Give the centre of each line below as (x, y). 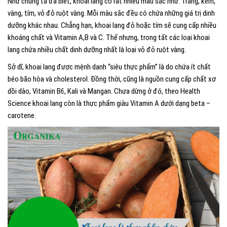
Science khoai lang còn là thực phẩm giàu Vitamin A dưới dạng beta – (109, 103)
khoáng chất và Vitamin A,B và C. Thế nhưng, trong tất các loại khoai (109, 37)
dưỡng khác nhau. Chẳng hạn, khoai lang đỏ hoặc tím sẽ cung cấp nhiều (112, 25)
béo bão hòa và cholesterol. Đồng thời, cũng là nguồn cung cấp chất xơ (112, 79)
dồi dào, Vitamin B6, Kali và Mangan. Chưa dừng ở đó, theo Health (104, 91)
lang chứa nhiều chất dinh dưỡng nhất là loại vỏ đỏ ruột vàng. (98, 50)
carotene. (23, 116)
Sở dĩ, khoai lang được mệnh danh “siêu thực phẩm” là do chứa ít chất (109, 67)
